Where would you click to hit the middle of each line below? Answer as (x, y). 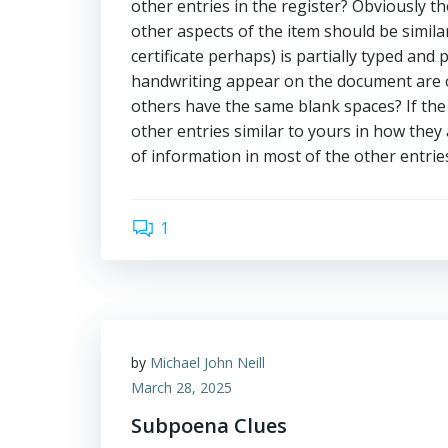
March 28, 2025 (181, 387)
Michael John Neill (207, 362)
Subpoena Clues (209, 425)
